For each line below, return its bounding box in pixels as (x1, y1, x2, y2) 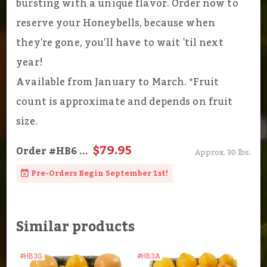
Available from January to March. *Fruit (16, 73, 219, 92)
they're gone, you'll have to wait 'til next (16, 33, 223, 53)
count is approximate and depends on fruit (16, 92, 233, 112)
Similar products (16, 213, 135, 241)
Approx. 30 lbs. (194, 145, 251, 161)
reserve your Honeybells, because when (16, 14, 215, 33)
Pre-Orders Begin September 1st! (31, 166, 169, 182)
